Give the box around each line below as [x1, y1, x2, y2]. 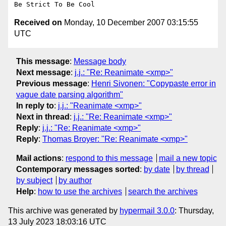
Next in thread [16, 112, 70, 121]
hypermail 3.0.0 [120, 206, 175, 215]
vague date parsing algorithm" [16, 90, 123, 99]
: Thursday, [175, 206, 214, 215]
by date [144, 164, 170, 174]
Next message [16, 68, 71, 77]
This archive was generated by [8, 206, 120, 215]
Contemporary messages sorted [16, 164, 140, 174]
